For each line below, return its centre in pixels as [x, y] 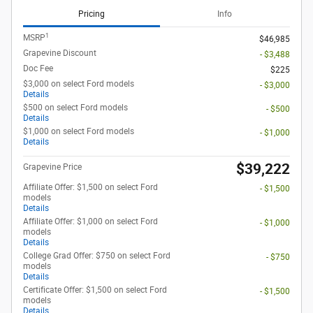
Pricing [91, 14]
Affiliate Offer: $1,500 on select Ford [90, 188]
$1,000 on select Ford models [79, 132]
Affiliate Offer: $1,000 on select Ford [90, 222]
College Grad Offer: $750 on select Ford [97, 256]
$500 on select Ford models [75, 108]
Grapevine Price [52, 167]
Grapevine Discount [60, 53]
